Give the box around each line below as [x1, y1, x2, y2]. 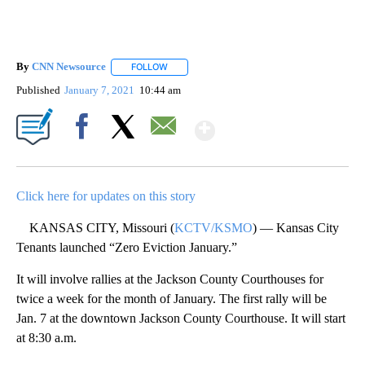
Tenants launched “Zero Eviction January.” [16, 240, 237, 254]
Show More [213, 108, 343, 139]
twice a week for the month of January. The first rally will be [16, 291, 327, 306]
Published [16, 83, 60, 96]
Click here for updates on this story [16, 188, 196, 203]
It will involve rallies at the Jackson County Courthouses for [16, 271, 323, 286]
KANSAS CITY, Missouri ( [16, 220, 174, 235]
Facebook [63, 147, 108, 161]
